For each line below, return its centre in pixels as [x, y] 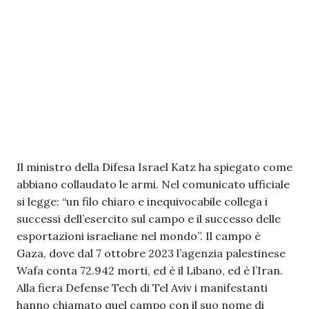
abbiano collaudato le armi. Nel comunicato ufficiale [153, 184]
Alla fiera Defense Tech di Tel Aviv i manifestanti [142, 288]
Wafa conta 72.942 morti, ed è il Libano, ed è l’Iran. [150, 270]
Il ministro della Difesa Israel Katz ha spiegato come [154, 167]
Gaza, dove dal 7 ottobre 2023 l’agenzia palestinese [151, 253]
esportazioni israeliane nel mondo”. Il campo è [139, 236]
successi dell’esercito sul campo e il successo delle [149, 219]
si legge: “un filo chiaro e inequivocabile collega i [142, 201]
